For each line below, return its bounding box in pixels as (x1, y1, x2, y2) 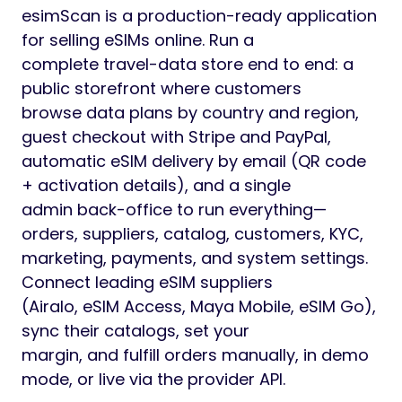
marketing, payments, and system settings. (22, 247, 368, 269)
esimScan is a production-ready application (22, 4, 377, 27)
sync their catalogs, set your (22, 319, 249, 342)
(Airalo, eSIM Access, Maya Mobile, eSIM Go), (22, 295, 376, 318)
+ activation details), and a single (22, 174, 291, 197)
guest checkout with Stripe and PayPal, (22, 126, 331, 148)
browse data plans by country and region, (22, 101, 359, 124)
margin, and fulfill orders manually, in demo (22, 344, 369, 366)
